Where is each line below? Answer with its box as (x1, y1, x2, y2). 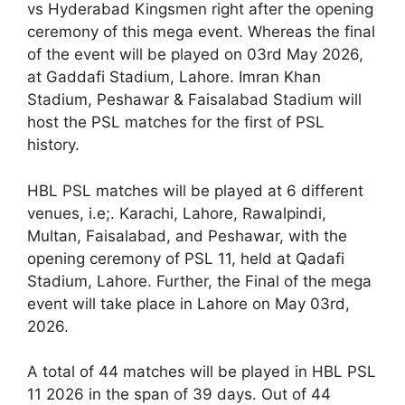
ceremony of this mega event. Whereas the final (27, 23, 375, 42)
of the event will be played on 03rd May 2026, (27, 45, 363, 64)
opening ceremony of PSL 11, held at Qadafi (27, 249, 344, 268)
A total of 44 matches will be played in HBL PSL (27, 363, 376, 381)
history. (27, 136, 80, 155)
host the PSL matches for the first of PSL (27, 113, 325, 132)
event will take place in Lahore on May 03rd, (27, 294, 350, 313)
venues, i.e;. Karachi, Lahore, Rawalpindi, (27, 203, 326, 222)
